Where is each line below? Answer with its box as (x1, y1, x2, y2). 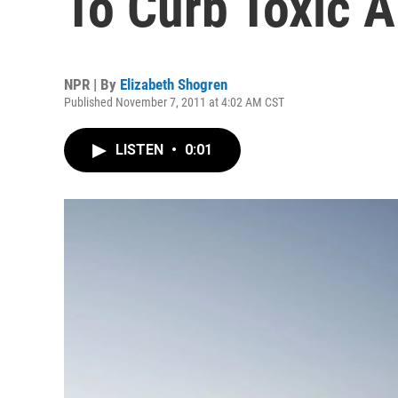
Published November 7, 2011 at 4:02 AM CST (64, 95, 284, 109)
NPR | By (64, 76, 120, 93)
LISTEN (115, 141, 167, 158)
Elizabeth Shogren (120, 76, 227, 93)
